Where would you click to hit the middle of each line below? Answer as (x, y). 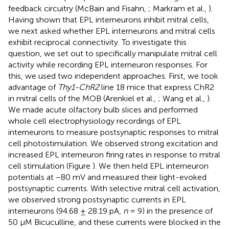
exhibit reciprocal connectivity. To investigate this (97, 42)
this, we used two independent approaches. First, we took (113, 76)
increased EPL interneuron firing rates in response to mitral (114, 155)
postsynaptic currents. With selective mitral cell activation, (114, 189)
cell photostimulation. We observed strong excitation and (113, 144)
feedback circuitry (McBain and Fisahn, (78, 9)
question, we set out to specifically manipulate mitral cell (113, 54)
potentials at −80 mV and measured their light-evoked (107, 177)
